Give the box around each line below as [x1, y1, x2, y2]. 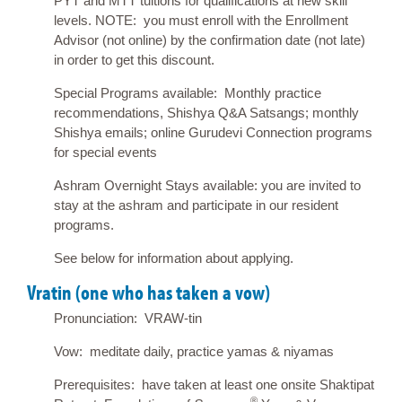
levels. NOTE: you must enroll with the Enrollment [54, 12, 348, 28]
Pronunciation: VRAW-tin [54, 310, 202, 327]
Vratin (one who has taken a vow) [27, 278, 270, 305]
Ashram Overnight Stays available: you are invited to [54, 177, 361, 193]
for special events [54, 144, 157, 160]
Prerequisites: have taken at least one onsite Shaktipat [54, 377, 374, 393]
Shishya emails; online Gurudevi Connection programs [54, 124, 372, 140]
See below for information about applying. [54, 249, 293, 266]
